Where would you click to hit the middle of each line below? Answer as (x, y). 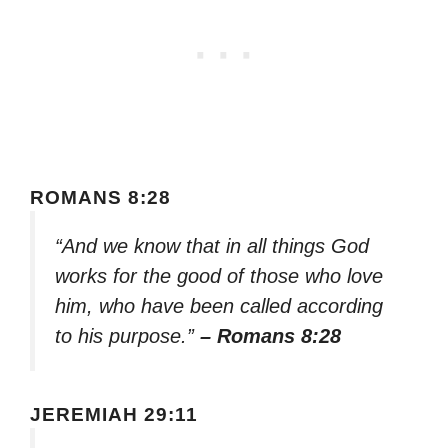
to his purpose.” (127, 336)
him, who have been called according (219, 306)
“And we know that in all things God (212, 246)
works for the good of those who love (219, 276)
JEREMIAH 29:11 (114, 414)
